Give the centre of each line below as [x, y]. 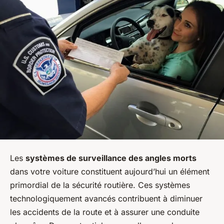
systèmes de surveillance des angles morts [111, 158]
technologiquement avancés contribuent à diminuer [106, 199]
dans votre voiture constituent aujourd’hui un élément [110, 172]
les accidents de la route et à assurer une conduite [105, 212]
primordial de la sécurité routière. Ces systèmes [100, 185]
